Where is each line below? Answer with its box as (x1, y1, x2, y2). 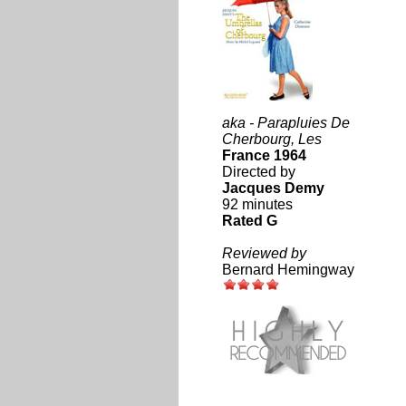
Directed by (221, 164, 295, 179)
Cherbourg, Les (221, 131, 322, 147)
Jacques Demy (221, 180, 324, 196)
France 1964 (221, 148, 306, 163)
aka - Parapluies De (221, 115, 350, 130)
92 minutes (221, 197, 293, 212)
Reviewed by (221, 246, 306, 261)
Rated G (221, 213, 277, 228)
